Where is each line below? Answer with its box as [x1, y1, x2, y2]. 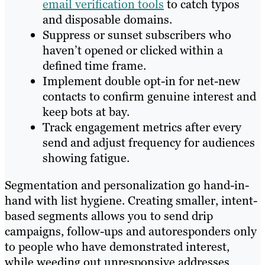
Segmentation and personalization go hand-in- [5, 177, 249, 193]
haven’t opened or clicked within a [43, 43, 223, 59]
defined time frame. [43, 58, 146, 74]
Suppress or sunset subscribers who [43, 27, 231, 43]
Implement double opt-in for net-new [43, 73, 240, 89]
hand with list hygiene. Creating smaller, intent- [5, 193, 257, 209]
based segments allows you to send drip [5, 208, 213, 224]
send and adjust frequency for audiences [43, 135, 255, 151]
